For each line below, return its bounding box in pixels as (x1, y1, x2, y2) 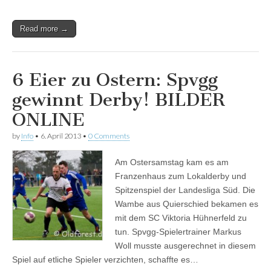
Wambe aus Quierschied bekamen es (115, 199, 258, 209)
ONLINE (12, 109, 85, 131)
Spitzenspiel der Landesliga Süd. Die (115, 185, 255, 195)
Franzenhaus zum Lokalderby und (115, 171, 246, 181)
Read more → (20, 24, 68, 34)
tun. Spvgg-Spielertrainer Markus (115, 227, 241, 237)
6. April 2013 (41, 131, 81, 141)
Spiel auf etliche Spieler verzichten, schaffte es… (12, 255, 198, 265)
